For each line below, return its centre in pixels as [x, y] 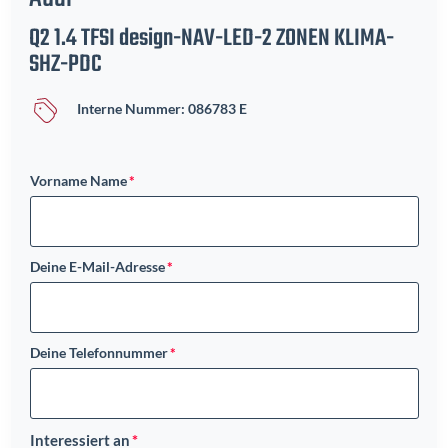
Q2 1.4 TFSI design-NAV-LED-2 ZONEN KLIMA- [212, 38]
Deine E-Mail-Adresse [97, 266]
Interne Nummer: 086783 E [161, 108]
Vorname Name [78, 180]
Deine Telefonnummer [98, 352]
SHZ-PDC [66, 64]
